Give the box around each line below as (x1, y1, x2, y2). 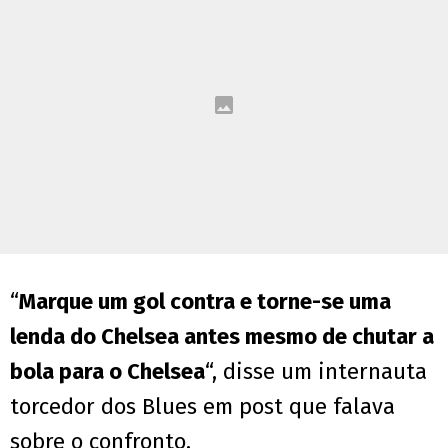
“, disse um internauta (205, 358, 427, 386)
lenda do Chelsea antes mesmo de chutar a (10, 323, 434, 351)
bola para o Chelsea (10, 358, 205, 386)
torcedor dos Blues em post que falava (10, 393, 395, 421)
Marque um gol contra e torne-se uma (19, 288, 391, 316)
